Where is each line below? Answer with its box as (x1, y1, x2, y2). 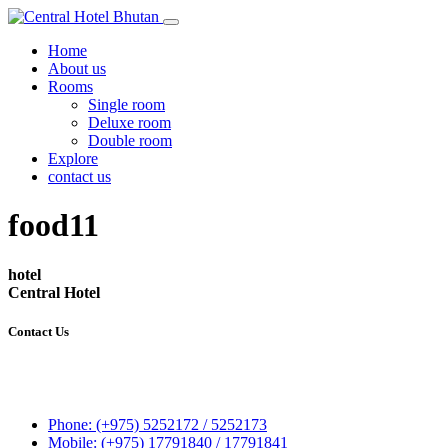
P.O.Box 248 (48, 380, 130, 398)
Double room (88, 132, 172, 149)
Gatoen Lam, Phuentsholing (48, 398, 225, 416)
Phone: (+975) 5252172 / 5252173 (48, 416, 267, 434)
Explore (48, 150, 98, 167)
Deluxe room (88, 114, 171, 131)
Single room (88, 96, 165, 113)
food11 (8, 207, 99, 244)
